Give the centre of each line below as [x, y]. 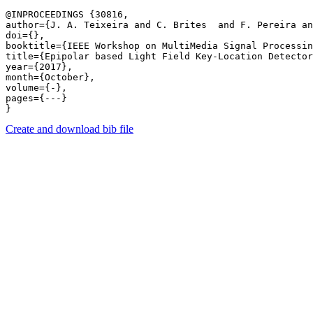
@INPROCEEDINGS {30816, [67, 14]
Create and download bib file [70, 129]
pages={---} [39, 98]
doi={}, [25, 35]
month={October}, [50, 77]
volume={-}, [36, 88]
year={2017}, [39, 67]
